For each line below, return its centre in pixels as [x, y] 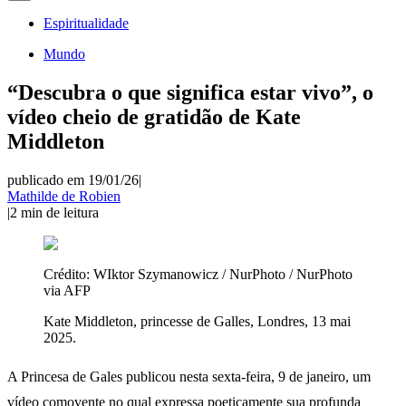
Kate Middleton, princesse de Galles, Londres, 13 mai [197, 321]
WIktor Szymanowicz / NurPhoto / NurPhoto [223, 274]
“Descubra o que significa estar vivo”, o [190, 92]
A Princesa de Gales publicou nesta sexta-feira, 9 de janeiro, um [189, 376]
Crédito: [68, 274]
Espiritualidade [86, 23]
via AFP [67, 290]
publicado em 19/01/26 [73, 179]
